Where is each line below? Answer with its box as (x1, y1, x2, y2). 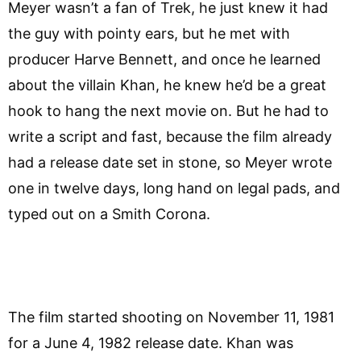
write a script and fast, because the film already (8, 127, 332, 145)
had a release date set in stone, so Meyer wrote (8, 153, 332, 171)
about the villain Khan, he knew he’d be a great (8, 76, 326, 93)
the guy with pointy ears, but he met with (8, 24, 290, 42)
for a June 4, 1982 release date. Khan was (8, 334, 293, 351)
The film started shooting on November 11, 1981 (8, 308, 334, 326)
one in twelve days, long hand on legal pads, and (8, 179, 340, 197)
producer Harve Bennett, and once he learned (8, 50, 321, 68)
